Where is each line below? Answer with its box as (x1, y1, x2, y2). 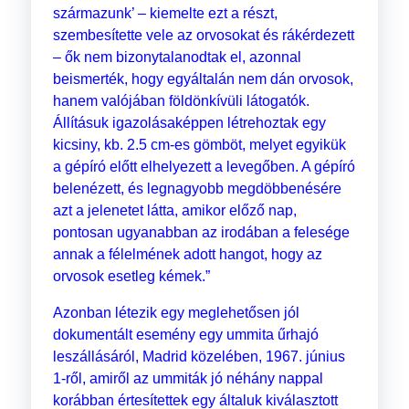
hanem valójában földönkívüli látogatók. (52, 93, 309, 110)
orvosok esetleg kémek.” (52, 268, 210, 285)
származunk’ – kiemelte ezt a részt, (52, 5, 278, 22)
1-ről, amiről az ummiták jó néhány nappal (52, 371, 323, 387)
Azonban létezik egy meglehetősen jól (52, 305, 299, 321)
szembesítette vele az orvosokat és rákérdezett (52, 27, 354, 44)
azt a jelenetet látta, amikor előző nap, (52, 203, 297, 219)
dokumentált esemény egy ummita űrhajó (52, 327, 319, 343)
